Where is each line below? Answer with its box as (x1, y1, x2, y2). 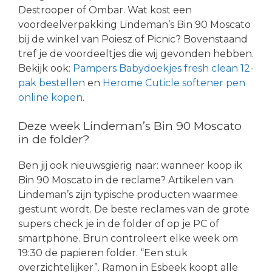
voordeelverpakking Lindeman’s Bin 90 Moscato (18, 18, 251, 30)
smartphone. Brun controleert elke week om (18, 232, 238, 244)
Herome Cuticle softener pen (103, 76, 245, 89)
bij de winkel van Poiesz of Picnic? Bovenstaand (18, 33, 248, 45)
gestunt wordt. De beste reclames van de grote (18, 203, 250, 215)
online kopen (18, 91, 83, 103)
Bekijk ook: (18, 62, 73, 74)
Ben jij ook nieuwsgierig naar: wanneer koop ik (18, 159, 242, 171)
